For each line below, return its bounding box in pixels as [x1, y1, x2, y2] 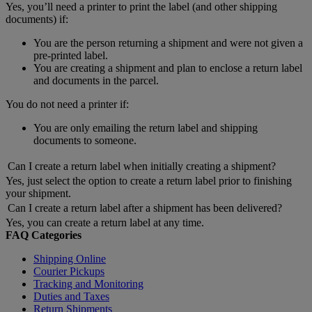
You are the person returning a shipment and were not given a [33, 37, 303, 49]
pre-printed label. [33, 49, 108, 62]
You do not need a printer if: [6, 98, 129, 111]
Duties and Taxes [33, 290, 109, 303]
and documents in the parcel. [33, 75, 159, 87]
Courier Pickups [33, 265, 104, 278]
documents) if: [6, 13, 68, 26]
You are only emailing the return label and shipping [33, 122, 258, 134]
